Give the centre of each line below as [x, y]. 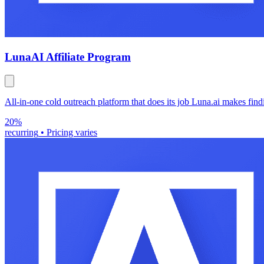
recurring [22, 132]
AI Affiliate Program [81, 57]
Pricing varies [72, 132]
